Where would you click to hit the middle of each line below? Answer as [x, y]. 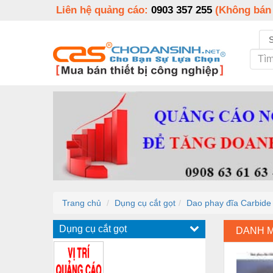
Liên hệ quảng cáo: [104, 10]
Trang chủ [82, 203]
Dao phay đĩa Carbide [229, 203]
